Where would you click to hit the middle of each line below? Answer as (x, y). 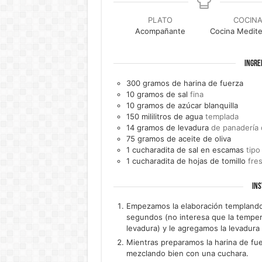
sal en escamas (216, 149)
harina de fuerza (213, 83)
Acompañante (160, 31)
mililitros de (162, 116)
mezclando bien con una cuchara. (187, 254)
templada (222, 116)
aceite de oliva (204, 138)
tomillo (233, 161)
